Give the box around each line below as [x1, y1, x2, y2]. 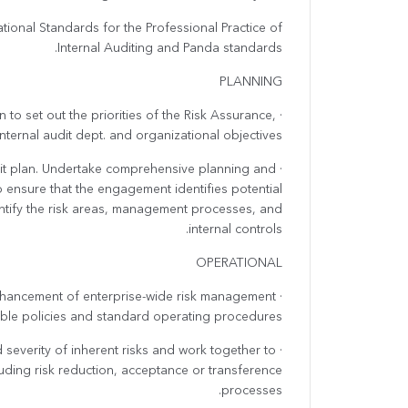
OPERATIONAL [196, 257, 282, 270]
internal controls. [189, 223, 282, 237]
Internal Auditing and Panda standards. [57, 42, 282, 56]
